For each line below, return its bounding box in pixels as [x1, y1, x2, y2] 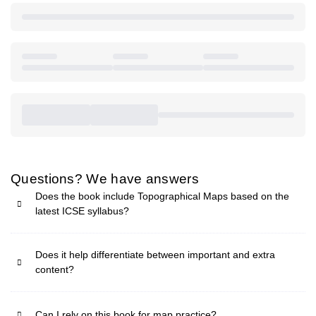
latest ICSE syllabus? [35, 205, 129, 217]
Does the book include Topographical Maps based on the [35, 190, 289, 202]
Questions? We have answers [11, 171, 199, 187]
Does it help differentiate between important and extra [35, 249, 275, 261]
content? [35, 264, 74, 276]
